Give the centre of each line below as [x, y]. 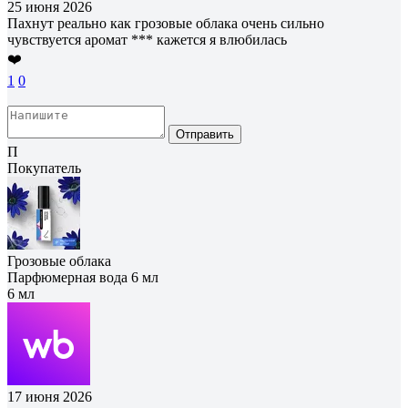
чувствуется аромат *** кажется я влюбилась [147, 39]
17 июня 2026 [50, 396]
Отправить [205, 134]
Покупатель [44, 168]
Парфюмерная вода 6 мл [83, 277]
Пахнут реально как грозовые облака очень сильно [166, 23]
